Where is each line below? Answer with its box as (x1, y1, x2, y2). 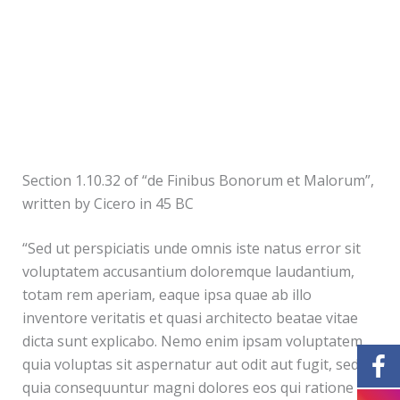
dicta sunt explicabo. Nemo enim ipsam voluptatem (21, 330, 362, 351)
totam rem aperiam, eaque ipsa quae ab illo (21, 284, 312, 304)
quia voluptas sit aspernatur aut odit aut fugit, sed (21, 354, 359, 374)
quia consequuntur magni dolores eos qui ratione (21, 377, 354, 397)
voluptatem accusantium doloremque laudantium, (21, 261, 354, 281)
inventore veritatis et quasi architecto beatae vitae (21, 307, 358, 328)
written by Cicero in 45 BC (21, 193, 194, 213)
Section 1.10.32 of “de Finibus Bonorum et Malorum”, (21, 170, 374, 190)
